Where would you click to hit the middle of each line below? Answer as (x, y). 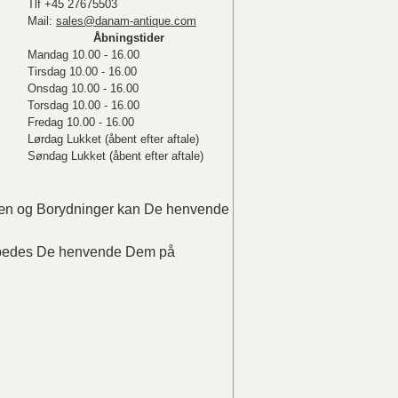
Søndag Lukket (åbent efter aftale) (115, 155)
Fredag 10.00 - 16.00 (81, 122)
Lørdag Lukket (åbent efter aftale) (113, 139)
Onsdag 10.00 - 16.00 (83, 88)
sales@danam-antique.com (126, 20)
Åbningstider (128, 37)
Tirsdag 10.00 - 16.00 (82, 71)
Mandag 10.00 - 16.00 (84, 54)
